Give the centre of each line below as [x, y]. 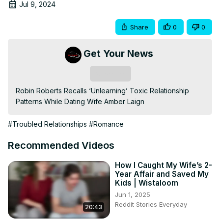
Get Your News [118, 54]
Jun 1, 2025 [133, 195]
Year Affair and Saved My [162, 174]
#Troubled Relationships [47, 124]
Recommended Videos [61, 146]
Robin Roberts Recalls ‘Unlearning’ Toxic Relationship [102, 91]
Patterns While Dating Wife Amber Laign [80, 102]
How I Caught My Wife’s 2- [164, 165]
